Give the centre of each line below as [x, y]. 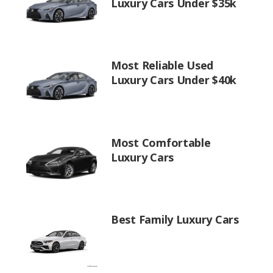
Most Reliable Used [162, 65]
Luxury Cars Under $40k [174, 80]
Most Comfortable [161, 142]
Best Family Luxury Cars [175, 219]
